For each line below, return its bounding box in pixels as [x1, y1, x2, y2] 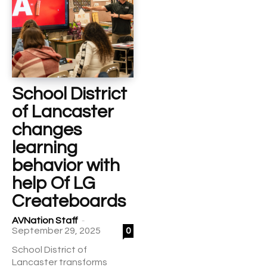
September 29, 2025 [12, 226, 101, 235]
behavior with [12, 156, 120, 175]
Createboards [12, 192, 126, 210]
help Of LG [12, 174, 95, 193]
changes [12, 120, 82, 139]
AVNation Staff [12, 216, 78, 225]
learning [12, 138, 77, 157]
